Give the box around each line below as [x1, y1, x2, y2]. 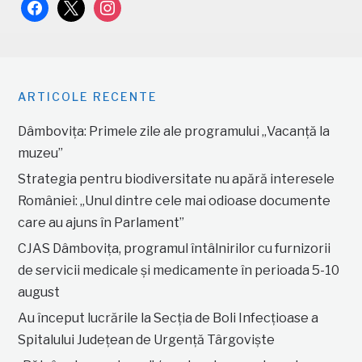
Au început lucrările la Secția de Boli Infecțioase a [18, 309, 319, 326]
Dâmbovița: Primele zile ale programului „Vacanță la [18, 123, 330, 139]
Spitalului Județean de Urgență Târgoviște [18, 331, 276, 347]
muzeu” [18, 145, 64, 161]
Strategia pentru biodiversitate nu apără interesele [18, 170, 335, 187]
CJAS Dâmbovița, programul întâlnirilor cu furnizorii [18, 240, 331, 256]
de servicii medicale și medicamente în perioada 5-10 [18, 262, 340, 278]
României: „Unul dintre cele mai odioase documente [18, 192, 331, 208]
